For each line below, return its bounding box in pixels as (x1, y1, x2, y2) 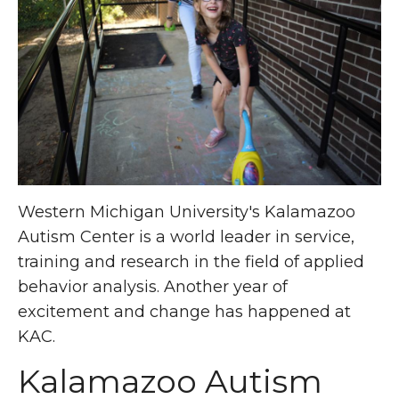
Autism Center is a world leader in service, (18, 226, 354, 247)
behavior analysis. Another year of (18, 276, 288, 297)
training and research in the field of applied (18, 251, 364, 272)
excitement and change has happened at (18, 301, 351, 322)
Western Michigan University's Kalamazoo (18, 201, 355, 222)
